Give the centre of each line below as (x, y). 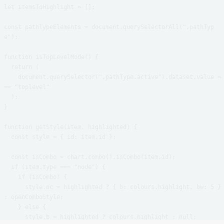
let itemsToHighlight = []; (49, 7)
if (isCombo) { (11, 177)
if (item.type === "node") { (7, 167)
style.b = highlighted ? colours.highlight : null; (14, 217)
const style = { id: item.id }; (7, 137)
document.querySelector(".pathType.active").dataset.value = (11, 77)
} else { (11, 207)
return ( (7, 67)
